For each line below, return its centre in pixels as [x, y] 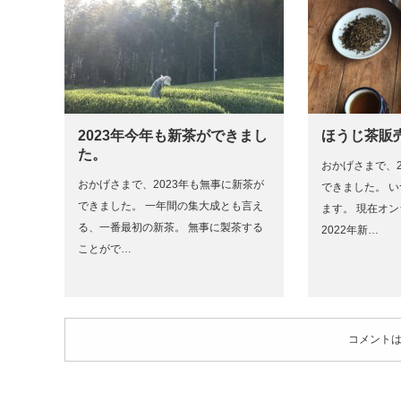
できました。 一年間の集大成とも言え [171, 206]
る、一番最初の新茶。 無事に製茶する [171, 227]
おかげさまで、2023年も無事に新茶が [171, 184]
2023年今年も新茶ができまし [173, 136]
